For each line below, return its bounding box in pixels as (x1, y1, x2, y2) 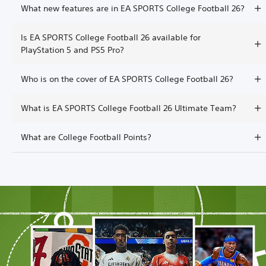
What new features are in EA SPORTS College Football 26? (21, 2, 245, 14)
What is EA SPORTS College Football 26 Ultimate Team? (21, 102, 236, 113)
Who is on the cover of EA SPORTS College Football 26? (21, 73, 233, 84)
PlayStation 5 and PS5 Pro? (21, 44, 124, 55)
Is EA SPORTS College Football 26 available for (21, 31, 201, 43)
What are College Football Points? (21, 131, 151, 142)
